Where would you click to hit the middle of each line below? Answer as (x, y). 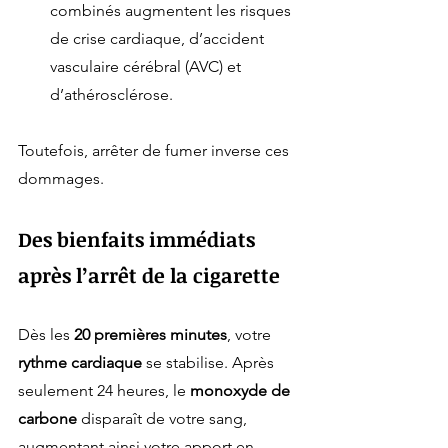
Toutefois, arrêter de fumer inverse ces (155, 151)
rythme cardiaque (80, 363)
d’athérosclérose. (111, 95)
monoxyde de (242, 391)
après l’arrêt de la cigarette (149, 275)
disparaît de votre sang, (164, 419)
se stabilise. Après (210, 363)
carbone (47, 419)
